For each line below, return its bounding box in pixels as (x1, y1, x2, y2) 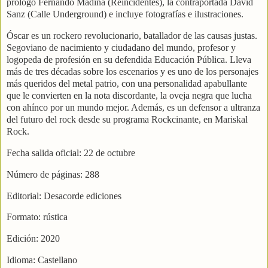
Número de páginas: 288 (7, 169, 99, 179)
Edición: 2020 (7, 233, 60, 244)
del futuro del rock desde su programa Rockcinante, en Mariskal (7, 114, 248, 125)
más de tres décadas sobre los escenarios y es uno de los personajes (7, 66, 258, 77)
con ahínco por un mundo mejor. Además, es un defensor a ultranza (7, 102, 260, 113)
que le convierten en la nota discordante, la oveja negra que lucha (7, 90, 252, 101)
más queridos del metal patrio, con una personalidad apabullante (7, 78, 247, 89)
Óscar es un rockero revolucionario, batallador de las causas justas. (7, 31, 257, 41)
